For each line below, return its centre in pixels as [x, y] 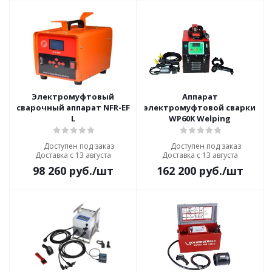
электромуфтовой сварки [200, 107]
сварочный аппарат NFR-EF [73, 107]
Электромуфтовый [73, 97]
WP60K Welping [200, 118]
